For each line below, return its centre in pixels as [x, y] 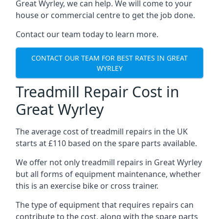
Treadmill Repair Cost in [98, 92]
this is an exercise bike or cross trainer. [87, 186]
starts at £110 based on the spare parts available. [106, 143]
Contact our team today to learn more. [87, 34]
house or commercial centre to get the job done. [105, 15]
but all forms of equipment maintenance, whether [108, 174]
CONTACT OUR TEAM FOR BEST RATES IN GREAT [109, 58]
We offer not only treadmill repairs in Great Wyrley [109, 162]
